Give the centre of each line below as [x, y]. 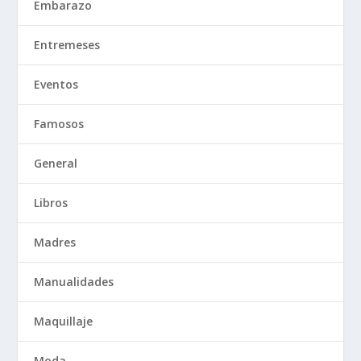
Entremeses [67, 44]
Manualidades [74, 281]
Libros [51, 202]
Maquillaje [64, 321]
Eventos [56, 84]
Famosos [59, 123]
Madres [55, 242]
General [56, 163]
